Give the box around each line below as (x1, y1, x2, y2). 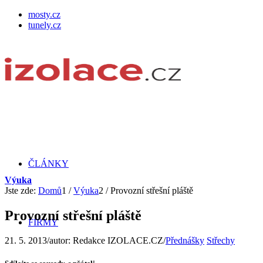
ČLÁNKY (28, 159, 69, 168)
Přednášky (166, 235, 204, 245)
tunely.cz (28, 20, 61, 30)
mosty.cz (28, 9, 60, 19)
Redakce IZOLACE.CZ (73, 235, 163, 245)
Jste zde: (5, 186, 36, 195)
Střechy (207, 235, 235, 245)
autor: (49, 235, 73, 245)
